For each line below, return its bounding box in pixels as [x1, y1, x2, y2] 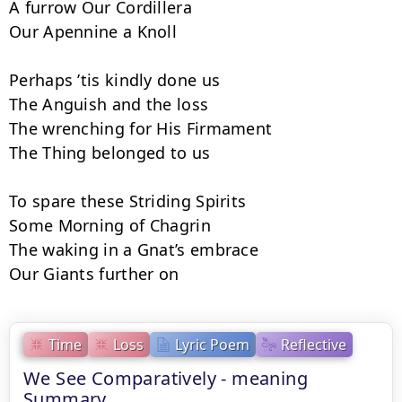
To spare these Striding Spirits [9, 190, 247, 212]
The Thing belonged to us [9, 142, 211, 163]
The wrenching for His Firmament [9, 118, 273, 139]
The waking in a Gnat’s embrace [9, 239, 258, 260]
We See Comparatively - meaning [23, 366, 308, 390]
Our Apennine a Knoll [9, 21, 177, 42]
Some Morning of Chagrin [9, 214, 211, 236]
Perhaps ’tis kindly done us [9, 69, 221, 91]
